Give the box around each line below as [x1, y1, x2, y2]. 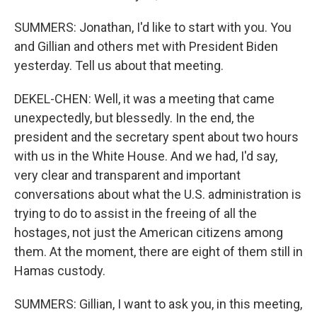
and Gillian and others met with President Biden [14, 39, 278, 54]
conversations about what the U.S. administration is [14, 187, 301, 202]
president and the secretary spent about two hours [14, 129, 299, 144]
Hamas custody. [14, 263, 105, 278]
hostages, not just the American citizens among [14, 225, 283, 240]
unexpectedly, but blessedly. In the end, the [14, 110, 255, 125]
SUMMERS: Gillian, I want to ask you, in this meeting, [14, 296, 302, 311]
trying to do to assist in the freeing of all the [14, 206, 257, 221]
